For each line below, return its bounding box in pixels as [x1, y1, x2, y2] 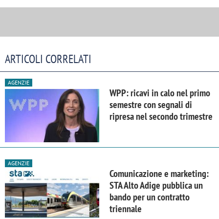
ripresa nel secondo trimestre [109, 110, 213, 123]
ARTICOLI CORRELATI [5, 51, 91, 67]
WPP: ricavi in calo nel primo [109, 87, 210, 100]
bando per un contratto [109, 191, 190, 204]
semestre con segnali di [109, 98, 192, 111]
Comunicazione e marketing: [109, 167, 209, 180]
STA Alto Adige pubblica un [109, 179, 203, 192]
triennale [109, 202, 142, 216]
